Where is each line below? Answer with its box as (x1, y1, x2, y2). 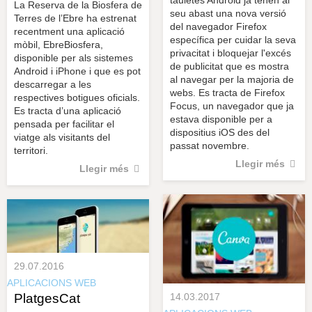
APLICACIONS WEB (7, 276, 96, 288)
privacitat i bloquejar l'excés (170, 47, 291, 58)
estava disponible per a (170, 113, 272, 125)
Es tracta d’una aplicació (14, 104, 121, 116)
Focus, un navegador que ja (170, 100, 294, 111)
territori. (14, 144, 48, 156)
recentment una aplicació (14, 25, 125, 37)
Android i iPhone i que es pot (14, 65, 141, 77)
